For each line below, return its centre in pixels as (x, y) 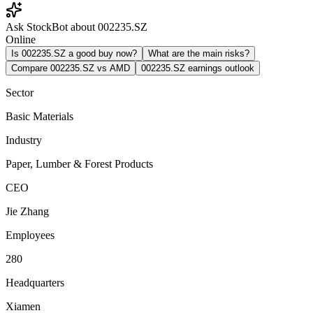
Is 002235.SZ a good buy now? (74, 53)
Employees (30, 235)
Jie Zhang (27, 211)
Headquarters (35, 282)
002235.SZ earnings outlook (198, 68)
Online (21, 39)
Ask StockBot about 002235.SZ (77, 27)
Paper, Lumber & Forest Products (79, 163)
